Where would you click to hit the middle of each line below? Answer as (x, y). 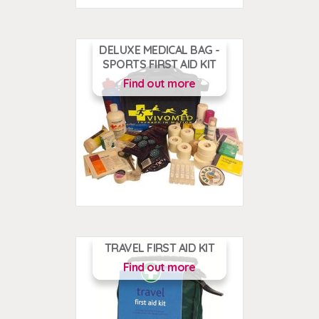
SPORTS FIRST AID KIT (159, 64)
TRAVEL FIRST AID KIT (159, 247)
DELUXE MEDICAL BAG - (159, 49)
